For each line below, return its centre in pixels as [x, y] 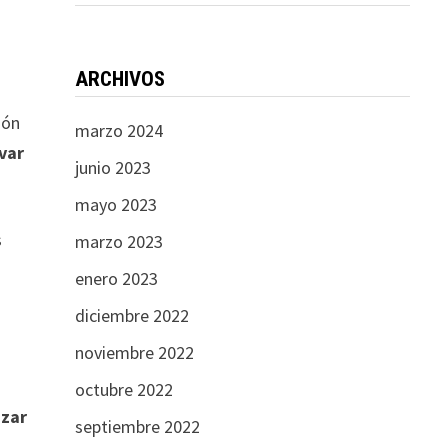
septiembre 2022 [137, 426]
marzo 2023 [118, 241]
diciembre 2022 [131, 315]
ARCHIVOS [119, 79]
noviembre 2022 [134, 352]
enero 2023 [116, 278]
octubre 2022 [123, 389]
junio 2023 [112, 167]
